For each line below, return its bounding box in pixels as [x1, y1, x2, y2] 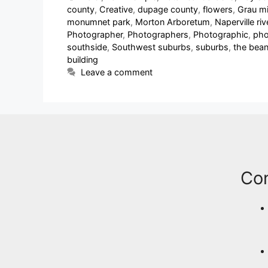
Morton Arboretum [135, 17, 210, 28]
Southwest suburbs [112, 42, 191, 53]
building [67, 54, 98, 65]
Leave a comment [81, 67, 153, 78]
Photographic [193, 29, 248, 40]
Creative [99, 4, 133, 15]
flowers [203, 4, 233, 15]
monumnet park [67, 17, 130, 28]
